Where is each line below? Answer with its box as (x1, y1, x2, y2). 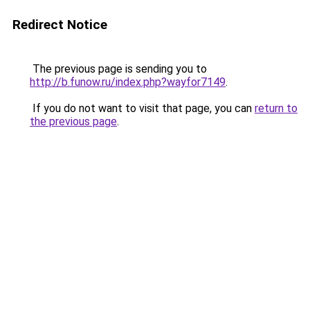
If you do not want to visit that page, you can (30, 102, 255, 115)
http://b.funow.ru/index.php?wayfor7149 (30, 75, 226, 89)
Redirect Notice (12, 17, 107, 33)
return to (255, 102, 298, 115)
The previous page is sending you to (30, 62, 207, 75)
